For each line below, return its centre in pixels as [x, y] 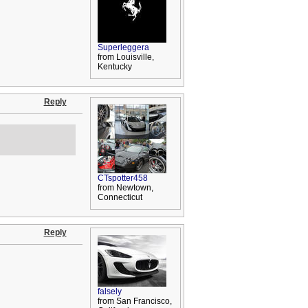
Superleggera [123, 47]
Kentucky [114, 67]
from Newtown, [125, 188]
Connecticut [120, 197]
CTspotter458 [122, 178]
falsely [109, 291]
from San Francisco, [134, 301]
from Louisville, [125, 57]
